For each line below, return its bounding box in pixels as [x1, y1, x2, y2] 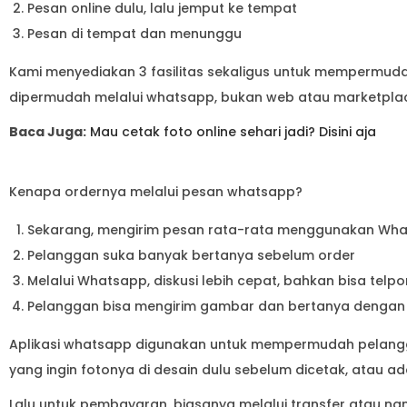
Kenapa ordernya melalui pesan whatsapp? [9, 182, 306, 201]
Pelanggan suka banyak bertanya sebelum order [27, 245, 355, 264]
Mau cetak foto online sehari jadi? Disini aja [90, 122, 376, 141]
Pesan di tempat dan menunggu [27, 24, 242, 43]
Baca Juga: [9, 122, 86, 141]
